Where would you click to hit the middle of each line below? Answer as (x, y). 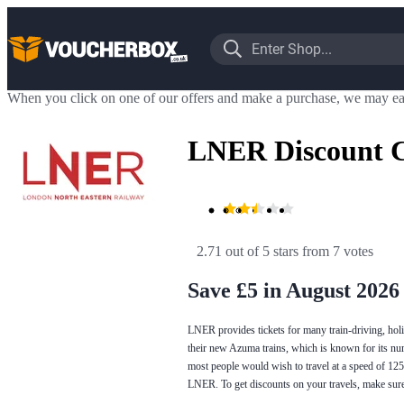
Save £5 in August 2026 (294, 290)
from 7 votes (338, 251)
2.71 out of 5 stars (248, 251)
